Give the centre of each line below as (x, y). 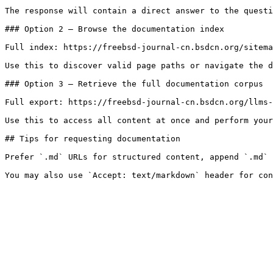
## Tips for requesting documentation (93, 139)
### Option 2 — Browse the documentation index (115, 29)
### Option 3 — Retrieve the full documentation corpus (134, 84)
